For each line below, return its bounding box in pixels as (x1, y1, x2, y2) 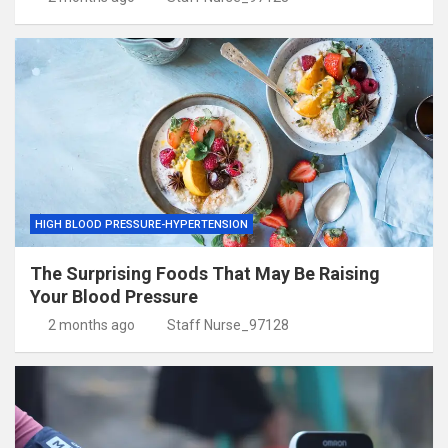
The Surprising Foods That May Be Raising (30, 263, 380, 285)
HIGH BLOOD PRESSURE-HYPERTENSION (35, 218, 248, 232)
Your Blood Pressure (30, 286, 198, 308)
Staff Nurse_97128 (167, 317, 289, 334)
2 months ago (47, 317, 135, 334)
